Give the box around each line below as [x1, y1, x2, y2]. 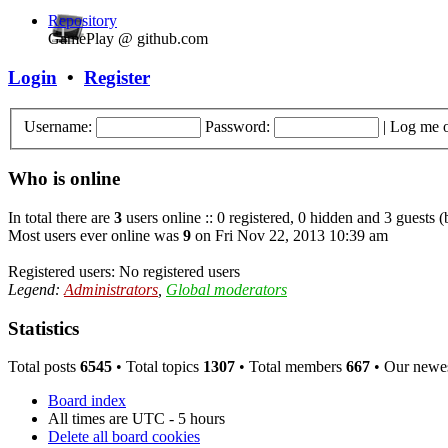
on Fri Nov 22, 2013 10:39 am [191, 226, 388, 244]
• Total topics [112, 358, 203, 376]
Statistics [8, 317, 79, 339]
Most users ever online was [8, 226, 183, 244]
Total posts [8, 358, 80, 376]
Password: [205, 117, 270, 135]
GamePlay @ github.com [48, 30, 208, 48]
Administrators [64, 280, 158, 298]
